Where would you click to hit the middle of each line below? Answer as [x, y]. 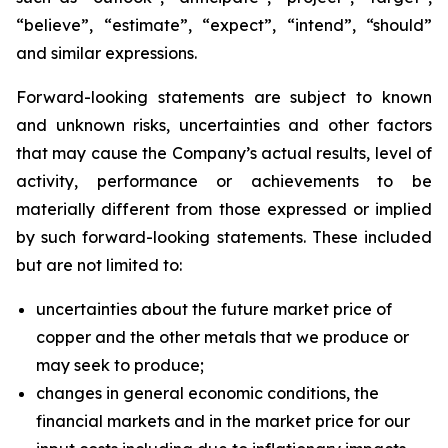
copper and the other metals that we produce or [222, 337]
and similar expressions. [106, 53]
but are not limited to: [99, 265]
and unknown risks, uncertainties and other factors [224, 125]
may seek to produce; [120, 365]
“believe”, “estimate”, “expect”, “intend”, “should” [224, 25]
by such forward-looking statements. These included [224, 237]
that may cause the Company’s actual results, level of [224, 153]
